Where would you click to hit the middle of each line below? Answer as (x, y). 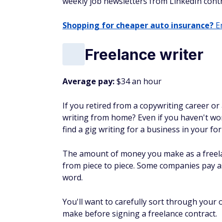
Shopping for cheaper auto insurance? (138, 25)
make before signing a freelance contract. (140, 214)
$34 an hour (138, 81)
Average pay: (88, 81)
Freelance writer (144, 54)
